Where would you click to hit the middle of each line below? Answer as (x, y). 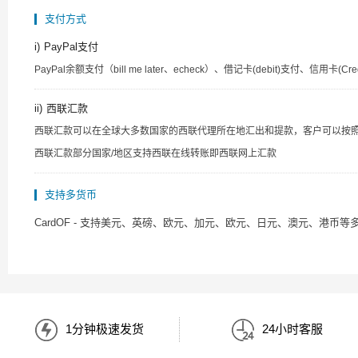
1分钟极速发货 (105, 329)
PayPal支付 (71, 47)
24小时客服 (292, 329)
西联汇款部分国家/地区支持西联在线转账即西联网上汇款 (155, 153)
